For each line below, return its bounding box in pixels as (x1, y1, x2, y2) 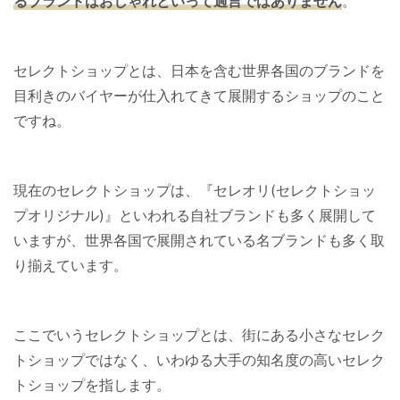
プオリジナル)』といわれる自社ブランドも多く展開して (13, 205, 376, 224)
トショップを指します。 (13, 375, 171, 394)
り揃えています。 (13, 255, 128, 274)
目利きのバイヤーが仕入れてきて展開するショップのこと (13, 86, 385, 104)
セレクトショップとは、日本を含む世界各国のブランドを (13, 61, 385, 79)
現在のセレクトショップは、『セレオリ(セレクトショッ (13, 180, 376, 199)
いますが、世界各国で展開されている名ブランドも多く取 (13, 230, 385, 249)
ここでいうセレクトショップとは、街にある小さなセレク (13, 325, 385, 344)
